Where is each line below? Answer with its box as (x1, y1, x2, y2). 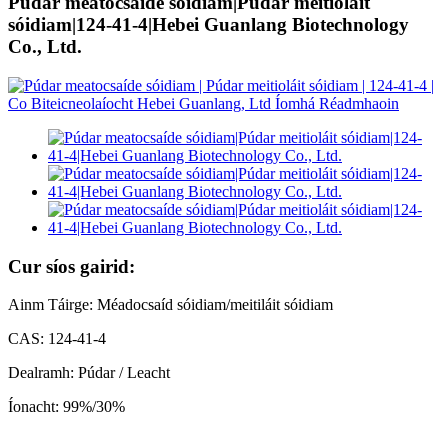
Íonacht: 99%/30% (8, 398, 125, 416)
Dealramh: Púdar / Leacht (8, 364, 170, 382)
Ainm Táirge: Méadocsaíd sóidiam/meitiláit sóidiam (8, 296, 333, 314)
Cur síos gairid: (8, 255, 135, 277)
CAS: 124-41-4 (8, 330, 106, 348)
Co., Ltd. (8, 36, 82, 58)
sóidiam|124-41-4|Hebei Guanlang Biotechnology (8, 14, 409, 36)
